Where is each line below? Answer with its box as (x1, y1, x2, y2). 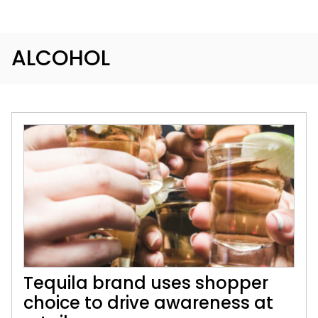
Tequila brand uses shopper (23, 271, 268, 295)
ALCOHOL (11, 43, 110, 73)
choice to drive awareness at (23, 291, 273, 314)
